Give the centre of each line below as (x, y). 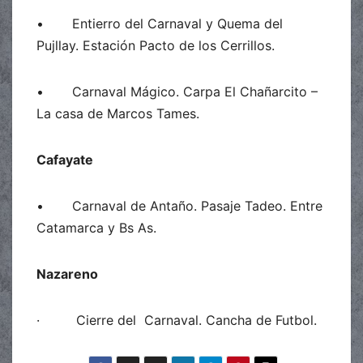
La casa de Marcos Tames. (118, 113)
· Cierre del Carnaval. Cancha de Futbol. (177, 320)
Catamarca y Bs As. (98, 227)
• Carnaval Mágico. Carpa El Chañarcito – (177, 91)
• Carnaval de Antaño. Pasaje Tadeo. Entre (179, 205)
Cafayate (65, 159)
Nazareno (67, 273)
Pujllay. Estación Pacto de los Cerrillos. (156, 45)
